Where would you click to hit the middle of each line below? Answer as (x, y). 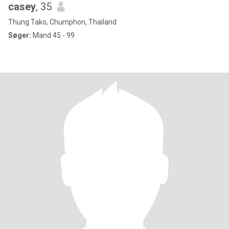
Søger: (20, 35)
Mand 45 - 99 (53, 35)
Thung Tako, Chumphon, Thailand (62, 22)
